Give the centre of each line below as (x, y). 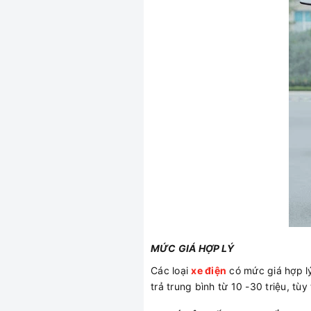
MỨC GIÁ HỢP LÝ (192, 248)
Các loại (171, 270)
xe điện (209, 270)
